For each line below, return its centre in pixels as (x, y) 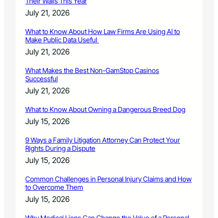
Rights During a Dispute (60, 148)
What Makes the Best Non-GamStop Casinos (92, 71)
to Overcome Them (54, 187)
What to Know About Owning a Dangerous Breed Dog (105, 109)
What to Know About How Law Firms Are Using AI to (103, 32)
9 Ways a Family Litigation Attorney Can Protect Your (103, 140)
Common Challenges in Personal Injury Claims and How (109, 179)
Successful (42, 79)
